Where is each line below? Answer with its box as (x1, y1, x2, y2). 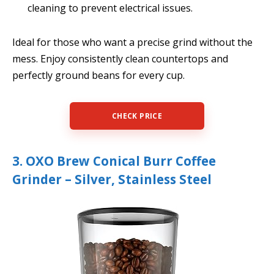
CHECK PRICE (112, 111, 162, 122)
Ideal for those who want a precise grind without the (12, 35, 253, 49)
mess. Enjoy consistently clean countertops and (12, 51, 228, 65)
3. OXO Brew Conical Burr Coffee (12, 152, 216, 170)
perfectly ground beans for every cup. (12, 68, 185, 82)
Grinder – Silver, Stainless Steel (12, 171, 212, 188)
